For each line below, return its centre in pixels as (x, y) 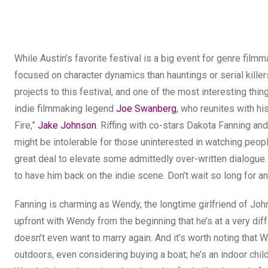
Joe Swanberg (146, 109)
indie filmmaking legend (65, 109)
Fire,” (26, 126)
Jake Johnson (67, 126)
